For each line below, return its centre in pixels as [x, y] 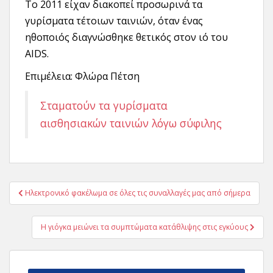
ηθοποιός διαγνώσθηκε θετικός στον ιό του [126, 37]
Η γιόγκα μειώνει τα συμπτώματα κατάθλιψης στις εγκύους [145, 227]
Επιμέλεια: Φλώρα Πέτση [82, 76]
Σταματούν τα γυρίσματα [104, 105]
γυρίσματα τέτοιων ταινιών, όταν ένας [114, 21]
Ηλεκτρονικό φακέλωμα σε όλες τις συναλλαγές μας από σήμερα [138, 193]
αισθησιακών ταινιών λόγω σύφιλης [131, 123]
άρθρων [35, 205]
